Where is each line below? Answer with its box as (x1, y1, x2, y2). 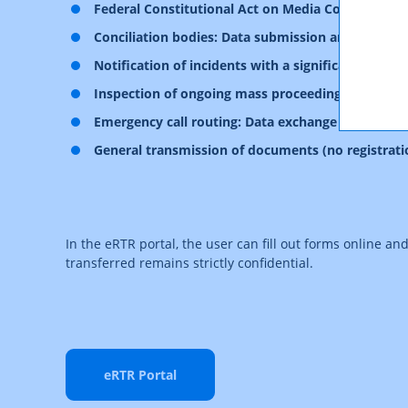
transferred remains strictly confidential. (66, 254, 313, 272)
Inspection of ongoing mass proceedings (94, 85, 348, 103)
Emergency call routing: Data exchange (94, 113, 337, 131)
